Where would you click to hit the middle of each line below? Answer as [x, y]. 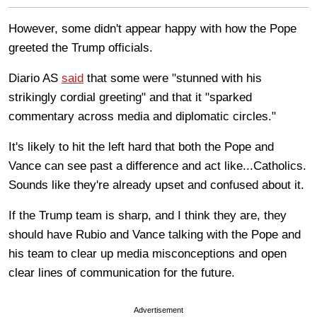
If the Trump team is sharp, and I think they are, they [148, 215]
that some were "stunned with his [173, 78]
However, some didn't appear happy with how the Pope [152, 28]
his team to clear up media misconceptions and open [148, 253]
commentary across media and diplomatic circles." [146, 116]
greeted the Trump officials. [82, 47]
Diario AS [35, 78]
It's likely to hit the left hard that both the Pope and [141, 146]
